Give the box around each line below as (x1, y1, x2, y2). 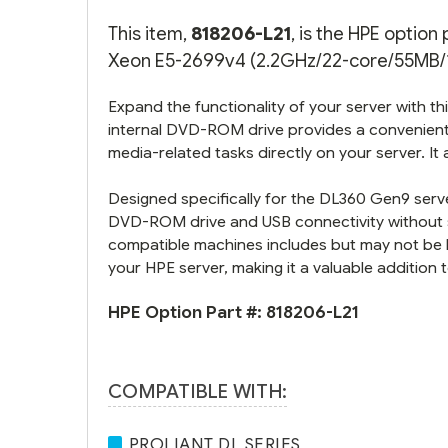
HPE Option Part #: (108, 301, 266, 323)
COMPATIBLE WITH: (108, 379, 287, 403)
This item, (108, 21, 191, 45)
